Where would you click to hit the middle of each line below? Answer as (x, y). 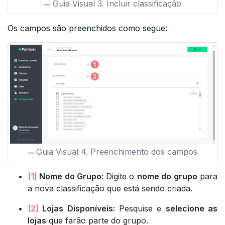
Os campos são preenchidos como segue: (87, 28)
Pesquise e (140, 208)
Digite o (121, 176)
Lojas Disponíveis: (77, 208)
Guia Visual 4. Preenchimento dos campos (117, 151)
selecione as (192, 208)
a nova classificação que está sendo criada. (110, 188)
